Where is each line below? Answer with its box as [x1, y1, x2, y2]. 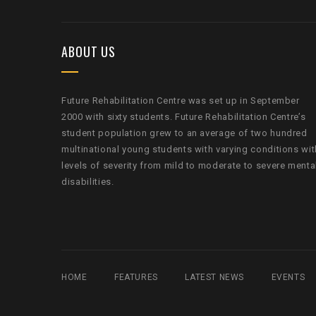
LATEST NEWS [185, 272, 245, 283]
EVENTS [271, 272, 305, 283]
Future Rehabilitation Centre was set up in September [61, 95, 300, 107]
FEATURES [114, 272, 158, 283]
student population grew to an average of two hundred [61, 128, 308, 139]
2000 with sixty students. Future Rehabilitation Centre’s [61, 111, 306, 123]
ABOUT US [61, 42, 116, 61]
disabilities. [61, 176, 114, 188]
